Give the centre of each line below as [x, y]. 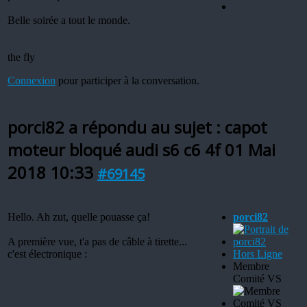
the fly [21, 57]
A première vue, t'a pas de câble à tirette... [97, 241]
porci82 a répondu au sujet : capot [137, 127]
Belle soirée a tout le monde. [69, 20]
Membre [251, 266]
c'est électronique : [47, 254]
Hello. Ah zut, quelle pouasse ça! [79, 217]
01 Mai [250, 149]
